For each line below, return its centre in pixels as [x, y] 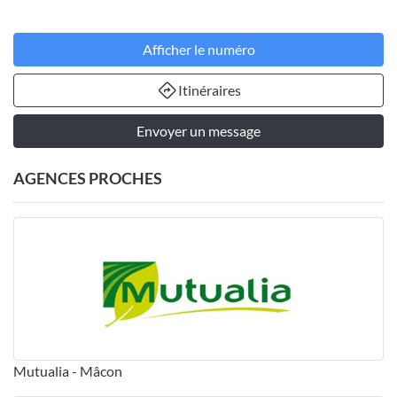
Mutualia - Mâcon [68, 371]
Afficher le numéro [198, 50]
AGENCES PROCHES [88, 179]
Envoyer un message [198, 131]
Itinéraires [209, 90]
